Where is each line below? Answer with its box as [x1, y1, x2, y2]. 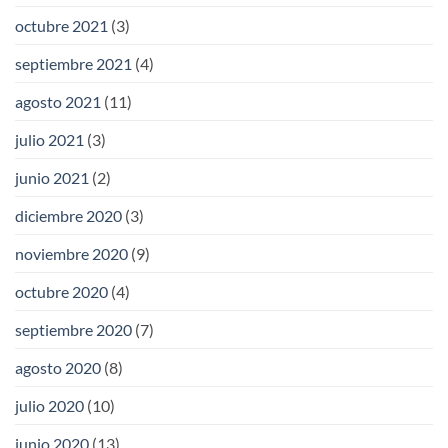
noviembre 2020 [15, 244, 128, 264]
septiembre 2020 [15, 320, 132, 340]
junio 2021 [15, 168, 89, 188]
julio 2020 [15, 396, 84, 416]
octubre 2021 [15, 16, 108, 36]
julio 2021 [15, 130, 84, 150]
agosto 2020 [15, 358, 101, 378]
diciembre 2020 [15, 206, 122, 226]
